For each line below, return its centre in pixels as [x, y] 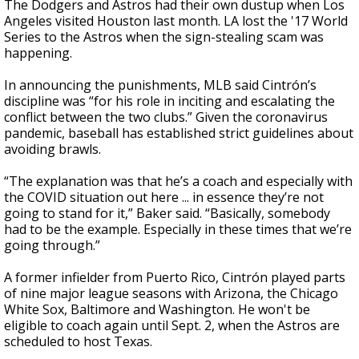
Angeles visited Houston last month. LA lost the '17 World [176, 21]
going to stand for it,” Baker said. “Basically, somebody [167, 213]
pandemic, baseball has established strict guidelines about [179, 133]
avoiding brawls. [52, 149]
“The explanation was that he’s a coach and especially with [178, 181]
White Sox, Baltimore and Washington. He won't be [157, 309]
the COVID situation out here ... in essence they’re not [164, 197]
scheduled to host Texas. [78, 341]
